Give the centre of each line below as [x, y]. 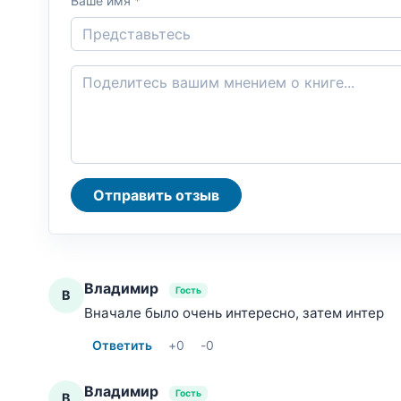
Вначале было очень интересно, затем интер [234, 312]
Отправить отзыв [197, 195]
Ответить [122, 345]
